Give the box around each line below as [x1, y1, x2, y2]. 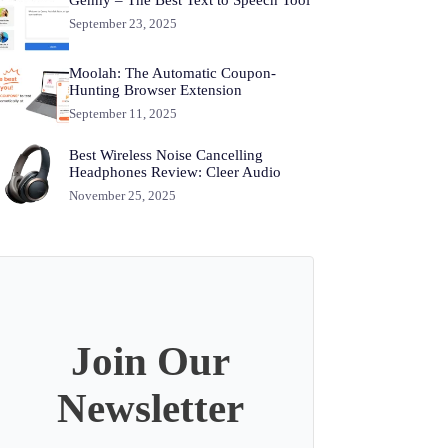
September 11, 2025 [68, 106, 177, 122]
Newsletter [56, 385, 244, 431]
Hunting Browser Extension [68, 82, 242, 99]
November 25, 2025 [68, 187, 176, 203]
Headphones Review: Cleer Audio [68, 163, 281, 180]
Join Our [70, 338, 230, 384]
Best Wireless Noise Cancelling [68, 146, 263, 163]
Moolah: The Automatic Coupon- [68, 65, 276, 82]
